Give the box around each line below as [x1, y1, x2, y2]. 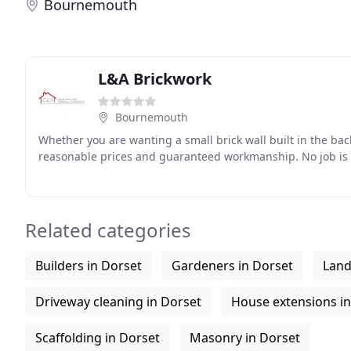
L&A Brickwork [98, 68, 212, 89]
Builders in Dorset [35, 257, 142, 274]
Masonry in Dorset [190, 329, 300, 346]
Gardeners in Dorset [172, 257, 293, 274]
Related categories [25, 217, 191, 243]
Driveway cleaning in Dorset [35, 293, 201, 310]
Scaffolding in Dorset [35, 329, 160, 346]
